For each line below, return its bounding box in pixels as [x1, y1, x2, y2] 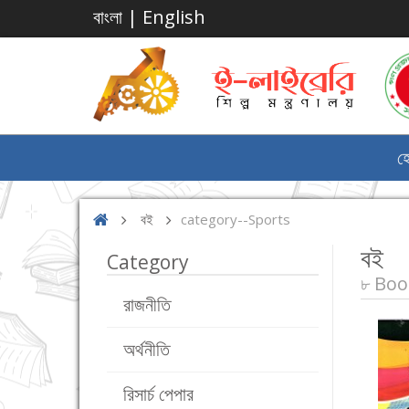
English [142, 5, 205, 29]
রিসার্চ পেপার [123, 382, 194, 406]
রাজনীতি [123, 292, 171, 317]
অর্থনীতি [123, 337, 170, 362]
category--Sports [181, 210, 290, 228]
